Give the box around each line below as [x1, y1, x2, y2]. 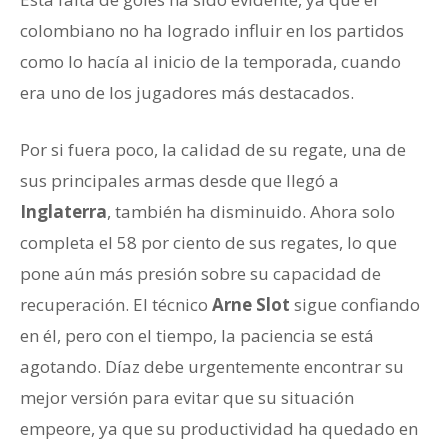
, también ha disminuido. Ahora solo [107, 199, 395, 223]
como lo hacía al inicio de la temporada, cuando [20, 49, 401, 73]
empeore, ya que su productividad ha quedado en [20, 416, 418, 440]
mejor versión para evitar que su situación [20, 385, 354, 409]
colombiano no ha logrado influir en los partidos [20, 18, 404, 42]
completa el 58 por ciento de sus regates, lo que [20, 230, 397, 254]
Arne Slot [212, 292, 290, 316]
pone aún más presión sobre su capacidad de [20, 261, 381, 285]
